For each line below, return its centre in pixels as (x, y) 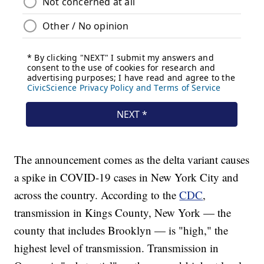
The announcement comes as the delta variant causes (132, 160)
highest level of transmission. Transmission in (117, 248)
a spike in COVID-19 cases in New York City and (127, 177)
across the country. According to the (97, 195)
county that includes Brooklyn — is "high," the (121, 230)
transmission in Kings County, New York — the (123, 213)
